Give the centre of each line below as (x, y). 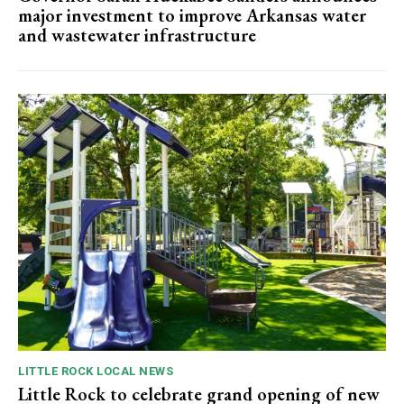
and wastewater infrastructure (137, 35)
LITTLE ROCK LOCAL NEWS (96, 372)
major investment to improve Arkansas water (192, 15)
